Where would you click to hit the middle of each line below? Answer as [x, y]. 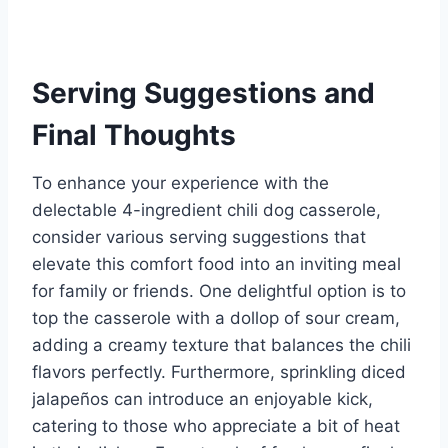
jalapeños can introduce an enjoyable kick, [202, 398]
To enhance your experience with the [180, 182]
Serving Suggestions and [203, 92]
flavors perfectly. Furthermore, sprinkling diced [219, 371]
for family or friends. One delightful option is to [219, 290]
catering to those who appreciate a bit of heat [216, 425]
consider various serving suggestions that [199, 236]
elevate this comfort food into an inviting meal [216, 263]
